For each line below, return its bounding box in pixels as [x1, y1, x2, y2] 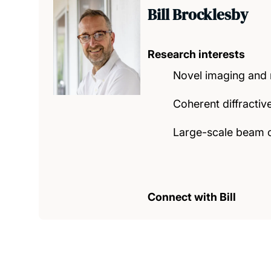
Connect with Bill [148, 191, 236, 203]
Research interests [148, 48, 245, 60]
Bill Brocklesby [148, 4, 248, 25]
